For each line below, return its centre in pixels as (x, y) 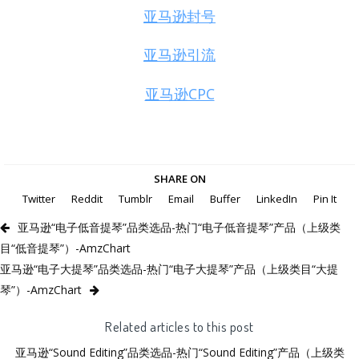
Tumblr (135, 198)
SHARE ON (179, 178)
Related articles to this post (179, 326)
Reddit (87, 198)
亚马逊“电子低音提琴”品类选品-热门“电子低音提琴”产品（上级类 (179, 227)
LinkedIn (277, 198)
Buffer (225, 198)
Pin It (325, 198)
